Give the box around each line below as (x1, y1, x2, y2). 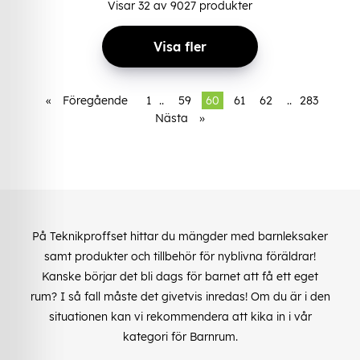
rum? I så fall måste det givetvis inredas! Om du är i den (30, 288, 330, 304)
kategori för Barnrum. (122, 329, 238, 344)
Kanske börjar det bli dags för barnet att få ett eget (42, 268, 318, 284)
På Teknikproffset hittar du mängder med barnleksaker (32, 228, 328, 243)
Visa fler (153, 38, 207, 55)
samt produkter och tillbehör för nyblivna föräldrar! (44, 248, 316, 264)
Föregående (63, 92, 128, 108)
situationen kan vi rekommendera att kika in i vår (48, 309, 312, 324)
